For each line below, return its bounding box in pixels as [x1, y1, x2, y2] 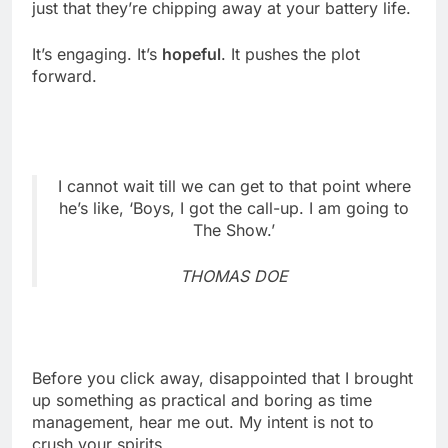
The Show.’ [193, 219, 275, 240]
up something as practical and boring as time [32, 389, 372, 410]
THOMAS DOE [180, 265, 288, 286]
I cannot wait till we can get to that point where [57, 175, 411, 196]
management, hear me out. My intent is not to [32, 411, 374, 432]
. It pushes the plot [221, 43, 360, 64]
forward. [32, 65, 97, 86]
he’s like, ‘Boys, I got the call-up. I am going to [59, 197, 409, 218]
